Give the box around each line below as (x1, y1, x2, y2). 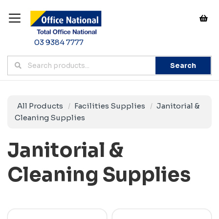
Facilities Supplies (74, 101, 145, 110)
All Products (17, 101, 63, 110)
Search (170, 61, 196, 70)
